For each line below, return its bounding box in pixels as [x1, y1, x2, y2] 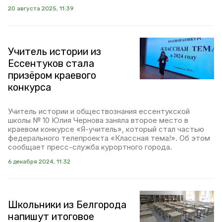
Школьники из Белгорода [8, 199, 126, 211]
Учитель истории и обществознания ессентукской [8, 107, 190, 116]
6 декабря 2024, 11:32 [8, 158, 70, 165]
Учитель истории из [8, 46, 101, 57]
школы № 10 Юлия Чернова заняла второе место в [8, 115, 188, 125]
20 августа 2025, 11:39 [8, 5, 74, 12]
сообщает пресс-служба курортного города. [8, 142, 172, 152]
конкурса [8, 81, 51, 93]
